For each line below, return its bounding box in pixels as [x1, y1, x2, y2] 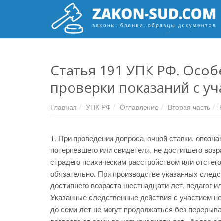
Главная [50, 102, 77, 111]
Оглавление [120, 102, 159, 111]
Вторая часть [168, 102, 210, 111]
